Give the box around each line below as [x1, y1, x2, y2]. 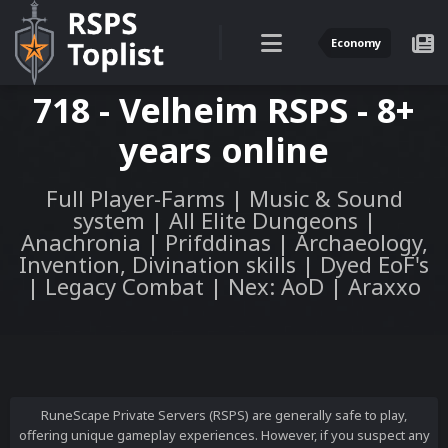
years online [119, 127, 329, 173]
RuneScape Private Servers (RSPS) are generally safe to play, [41, 406, 407, 424]
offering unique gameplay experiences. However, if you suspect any [18, 426, 430, 444]
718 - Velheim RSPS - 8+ [33, 87, 415, 133]
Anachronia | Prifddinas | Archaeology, [20, 227, 428, 257]
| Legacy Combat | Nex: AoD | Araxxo [27, 271, 421, 301]
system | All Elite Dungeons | [72, 205, 376, 235]
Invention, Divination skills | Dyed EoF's [19, 249, 429, 279]
